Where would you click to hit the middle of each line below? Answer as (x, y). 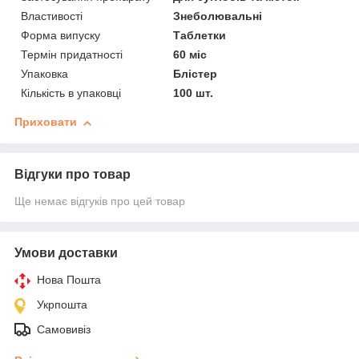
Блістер (196, 74)
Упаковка (44, 74)
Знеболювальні (218, 16)
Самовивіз (64, 330)
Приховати (46, 122)
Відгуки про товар (73, 175)
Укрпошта (62, 305)
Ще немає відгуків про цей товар (100, 202)
